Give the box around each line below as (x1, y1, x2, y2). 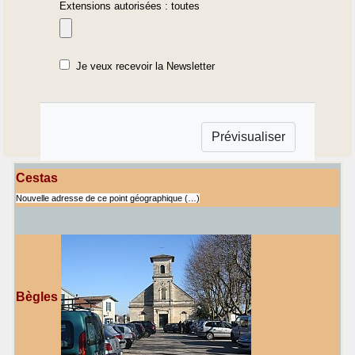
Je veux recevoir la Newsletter (76, 60, 216, 73)
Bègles (16, 290, 58, 304)
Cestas (16, 170, 58, 185)
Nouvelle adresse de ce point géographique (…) (16, 193, 200, 203)
